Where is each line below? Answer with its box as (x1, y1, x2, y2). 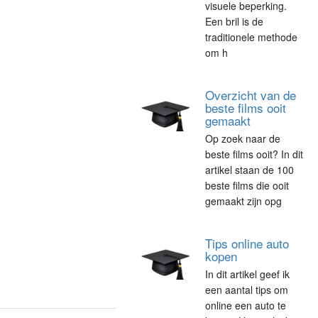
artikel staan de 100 (205, 163, 295, 177)
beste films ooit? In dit (205, 147, 304, 161)
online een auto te (205, 298, 287, 312)
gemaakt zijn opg (205, 194, 283, 208)
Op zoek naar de (205, 131, 281, 146)
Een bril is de (205, 14, 264, 28)
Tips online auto (205, 234, 290, 252)
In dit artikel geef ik (205, 267, 290, 281)
